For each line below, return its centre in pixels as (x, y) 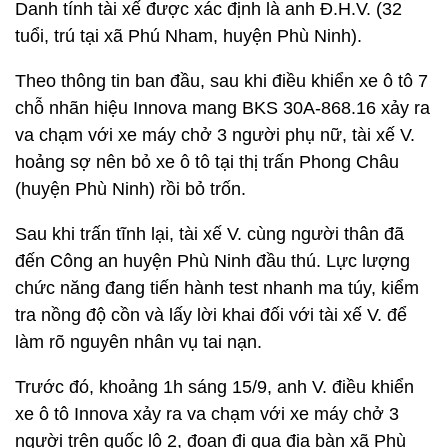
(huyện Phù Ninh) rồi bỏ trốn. (130, 189)
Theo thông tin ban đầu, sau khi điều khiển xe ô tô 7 (221, 81)
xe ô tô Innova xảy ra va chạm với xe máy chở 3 (207, 414)
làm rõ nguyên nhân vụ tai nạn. (138, 342)
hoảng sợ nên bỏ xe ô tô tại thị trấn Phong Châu (207, 162)
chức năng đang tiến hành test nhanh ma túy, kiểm (217, 288)
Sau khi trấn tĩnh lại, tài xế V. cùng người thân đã (209, 234)
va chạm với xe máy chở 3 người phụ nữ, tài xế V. (215, 135)
